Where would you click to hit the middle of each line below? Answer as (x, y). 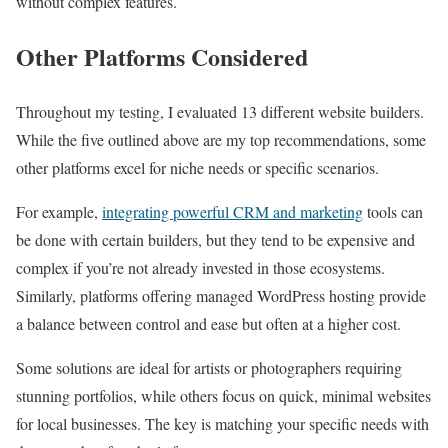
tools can (393, 212)
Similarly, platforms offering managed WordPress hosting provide (221, 296)
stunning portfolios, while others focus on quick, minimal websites (223, 396)
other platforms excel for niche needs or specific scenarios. (197, 168)
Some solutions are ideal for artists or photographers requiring (209, 368)
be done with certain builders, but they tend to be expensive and (215, 240)
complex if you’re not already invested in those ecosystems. (200, 268)
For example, (59, 212)
